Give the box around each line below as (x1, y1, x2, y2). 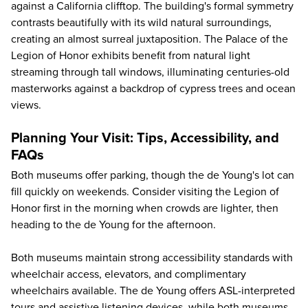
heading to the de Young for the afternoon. (11, 218, 216, 232)
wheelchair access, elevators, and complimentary (11, 267, 246, 282)
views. (11, 98, 41, 113)
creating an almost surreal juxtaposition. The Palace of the (11, 32, 288, 47)
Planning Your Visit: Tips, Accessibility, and (11, 130, 279, 147)
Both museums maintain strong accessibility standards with (11, 251, 293, 265)
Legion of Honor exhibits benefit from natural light (11, 49, 250, 63)
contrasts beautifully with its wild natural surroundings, (11, 16, 272, 30)
